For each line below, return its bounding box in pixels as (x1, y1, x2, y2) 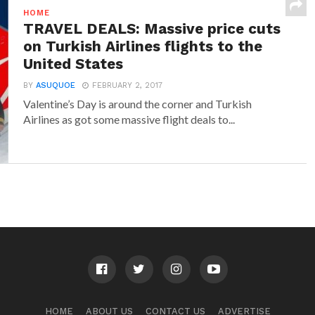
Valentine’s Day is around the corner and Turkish (23, 96, 252, 110)
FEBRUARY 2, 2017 (92, 80, 163, 90)
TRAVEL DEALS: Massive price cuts (23, 20, 281, 37)
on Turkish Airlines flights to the (23, 37, 263, 55)
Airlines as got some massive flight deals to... (23, 112, 236, 126)
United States (23, 55, 124, 72)
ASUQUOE (36, 80, 76, 90)
